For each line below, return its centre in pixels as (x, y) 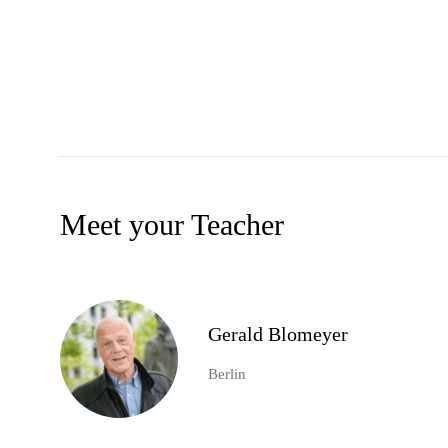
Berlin (227, 374)
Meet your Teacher (172, 225)
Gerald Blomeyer (278, 334)
